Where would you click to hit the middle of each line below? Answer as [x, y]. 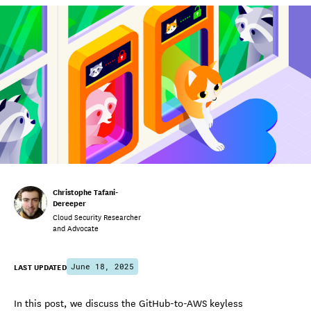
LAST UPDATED [40, 266]
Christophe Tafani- [85, 191]
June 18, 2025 [102, 266]
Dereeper [69, 202]
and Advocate [76, 227]
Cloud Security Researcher [97, 216]
